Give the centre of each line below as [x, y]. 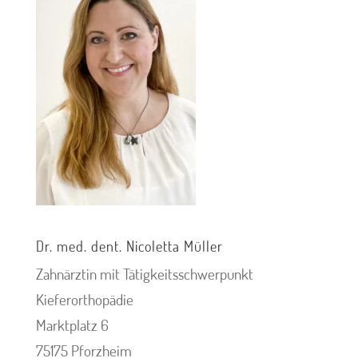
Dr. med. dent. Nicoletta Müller [129, 246]
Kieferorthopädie [84, 299]
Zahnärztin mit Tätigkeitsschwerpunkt [144, 274]
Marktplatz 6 [72, 325]
